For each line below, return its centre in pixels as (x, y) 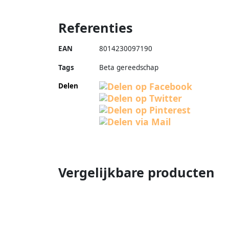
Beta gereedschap (129, 67)
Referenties (96, 27)
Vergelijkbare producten (136, 172)
